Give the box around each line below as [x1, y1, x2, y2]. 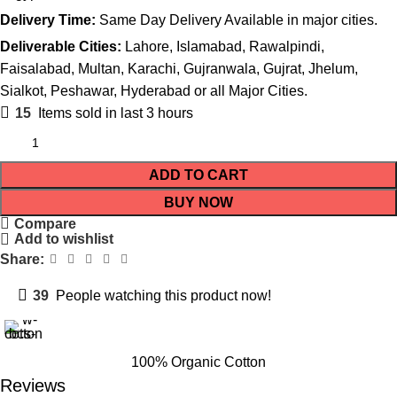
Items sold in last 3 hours [38, 105, 193, 121]
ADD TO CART [149, 167, 248, 183]
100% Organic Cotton [131, 354, 266, 370]
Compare [14, 215, 77, 231]
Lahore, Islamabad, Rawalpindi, [125, 39, 324, 54]
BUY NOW [164, 195, 233, 210]
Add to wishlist [14, 231, 114, 247]
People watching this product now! [56, 287, 271, 303]
